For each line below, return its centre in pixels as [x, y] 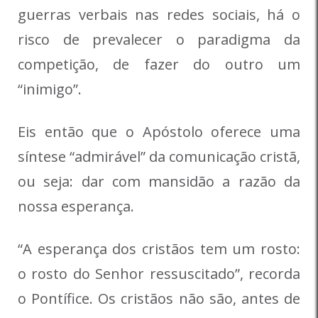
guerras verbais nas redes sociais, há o [159, 15]
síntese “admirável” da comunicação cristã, [159, 157]
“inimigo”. [50, 89]
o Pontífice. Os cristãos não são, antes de [159, 299]
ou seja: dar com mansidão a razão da [159, 182]
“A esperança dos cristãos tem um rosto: [159, 249]
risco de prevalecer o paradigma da [159, 40]
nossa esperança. [76, 207]
